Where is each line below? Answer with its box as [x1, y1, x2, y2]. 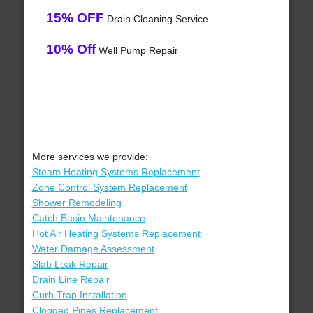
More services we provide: [31, 151, 148, 163]
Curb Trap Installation [31, 289, 127, 301]
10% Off [45, 42, 96, 57]
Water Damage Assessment [31, 243, 154, 255]
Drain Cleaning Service [103, 13, 208, 25]
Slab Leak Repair [31, 259, 108, 270]
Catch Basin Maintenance [31, 212, 145, 224]
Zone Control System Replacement [31, 182, 187, 194]
